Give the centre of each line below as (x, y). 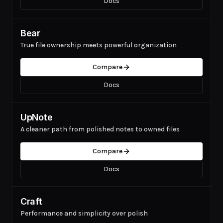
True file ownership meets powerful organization (99, 45)
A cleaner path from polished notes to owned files (100, 129)
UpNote (37, 117)
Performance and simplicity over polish (84, 213)
